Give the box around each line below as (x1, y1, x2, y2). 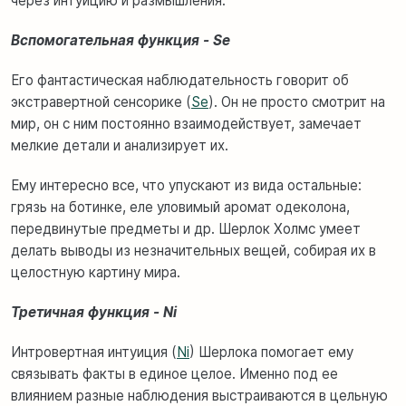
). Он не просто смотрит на (208, 93, 385, 111)
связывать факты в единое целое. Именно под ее (11, 365, 338, 383)
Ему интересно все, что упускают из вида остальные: (11, 177, 362, 195)
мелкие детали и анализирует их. (11, 137, 228, 155)
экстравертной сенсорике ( (11, 93, 191, 111)
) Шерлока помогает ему (189, 343, 353, 362)
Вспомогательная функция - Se (11, 32, 230, 50)
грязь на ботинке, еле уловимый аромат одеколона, (11, 198, 350, 217)
